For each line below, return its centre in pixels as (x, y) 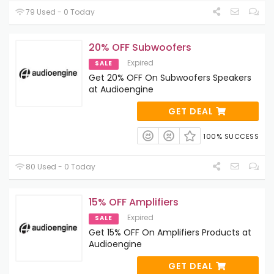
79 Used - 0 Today (60, 12)
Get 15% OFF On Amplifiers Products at (170, 233)
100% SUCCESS (231, 136)
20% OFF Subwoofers (140, 47)
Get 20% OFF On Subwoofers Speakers (170, 77)
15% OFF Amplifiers (134, 202)
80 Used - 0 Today (60, 167)
